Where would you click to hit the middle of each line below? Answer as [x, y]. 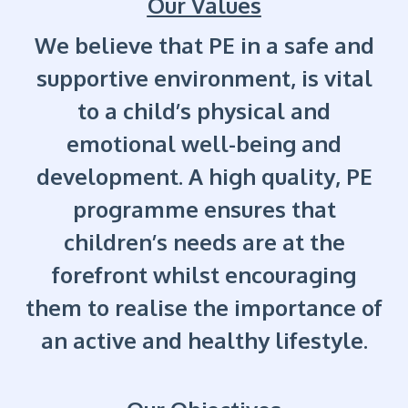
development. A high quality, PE [204, 177]
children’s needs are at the [204, 242]
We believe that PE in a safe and [204, 46]
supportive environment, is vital [204, 78]
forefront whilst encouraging [204, 275]
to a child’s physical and [204, 111]
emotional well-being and [204, 144]
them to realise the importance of [204, 308]
